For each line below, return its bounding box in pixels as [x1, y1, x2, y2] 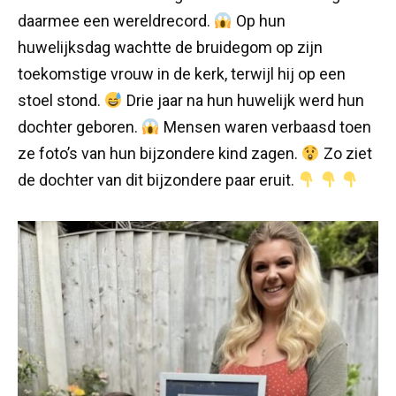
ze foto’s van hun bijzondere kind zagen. [18, 144, 301, 164]
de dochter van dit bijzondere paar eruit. [18, 171, 298, 190]
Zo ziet [319, 144, 372, 164]
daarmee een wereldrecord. [18, 11, 214, 31]
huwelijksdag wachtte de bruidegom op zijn [18, 38, 323, 57]
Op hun [232, 11, 286, 31]
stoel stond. [18, 91, 104, 110]
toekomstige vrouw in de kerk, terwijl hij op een [18, 65, 346, 84]
